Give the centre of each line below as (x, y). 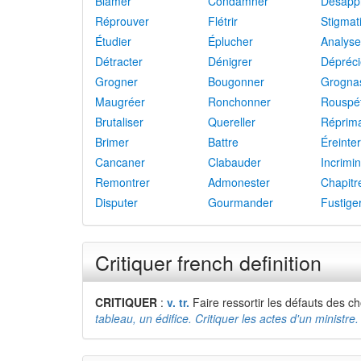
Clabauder (234, 162)
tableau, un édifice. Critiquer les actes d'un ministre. (227, 318)
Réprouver (122, 21)
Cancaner (120, 162)
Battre (223, 142)
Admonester (239, 182)
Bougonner (236, 81)
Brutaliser (119, 122)
